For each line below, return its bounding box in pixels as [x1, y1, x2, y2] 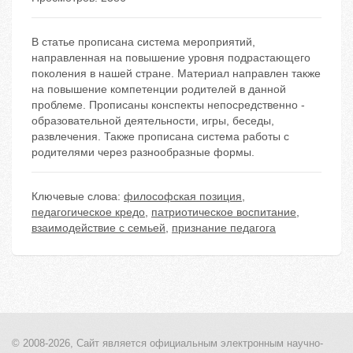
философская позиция [124, 190, 242, 203]
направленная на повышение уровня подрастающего [32, 51, 310, 65]
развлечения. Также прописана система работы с [32, 130, 289, 143]
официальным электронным [147, 337, 284, 350]
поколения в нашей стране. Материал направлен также [32, 67, 321, 80]
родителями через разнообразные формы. [32, 146, 255, 159]
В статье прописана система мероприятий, [32, 35, 255, 49]
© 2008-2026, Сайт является [12, 337, 147, 350]
